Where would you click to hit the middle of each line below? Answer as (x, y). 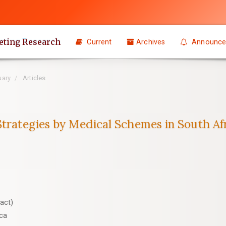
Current (98, 42)
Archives (151, 42)
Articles (34, 78)
